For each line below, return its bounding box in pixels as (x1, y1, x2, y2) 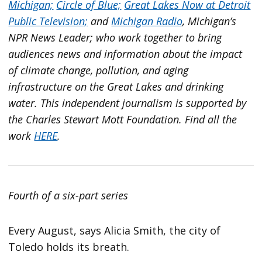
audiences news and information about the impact (8, 46, 243, 61)
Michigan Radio (111, 13, 183, 28)
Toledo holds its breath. (8, 239, 130, 254)
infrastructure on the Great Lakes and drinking (8, 79, 224, 94)
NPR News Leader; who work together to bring (8, 30, 222, 44)
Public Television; (8, 13, 88, 28)
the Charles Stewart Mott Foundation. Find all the (8, 112, 237, 126)
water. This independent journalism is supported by (8, 95, 247, 110)
